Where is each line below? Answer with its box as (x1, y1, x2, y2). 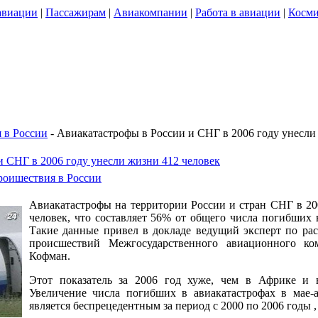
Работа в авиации (195, 6, 280, 18)
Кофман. (29, 250, 70, 262)
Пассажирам (45, 6, 106, 18)
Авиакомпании (114, 6, 187, 18)
